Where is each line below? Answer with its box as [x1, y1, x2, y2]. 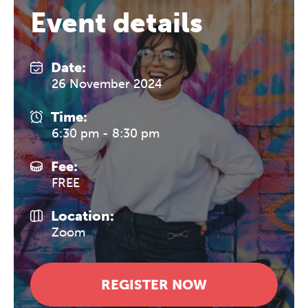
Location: [51, 207, 114, 224]
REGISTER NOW [101, 276, 207, 293]
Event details [30, 5, 203, 39]
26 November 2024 [52, 76, 163, 91]
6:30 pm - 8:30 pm [52, 125, 160, 141]
